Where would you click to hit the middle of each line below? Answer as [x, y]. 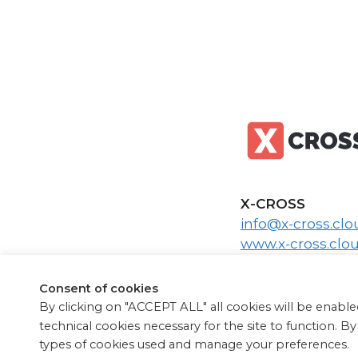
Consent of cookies [99, 289]
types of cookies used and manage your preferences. [195, 344]
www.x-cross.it [289, 264]
